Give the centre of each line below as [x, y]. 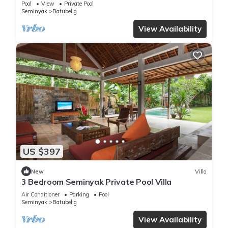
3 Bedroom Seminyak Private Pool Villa [97, 182]
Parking [79, 195]
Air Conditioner [40, 195]
